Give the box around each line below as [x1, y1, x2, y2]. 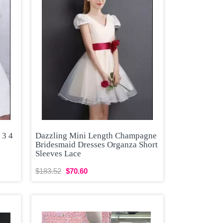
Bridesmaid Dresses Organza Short [35, 139, 158, 149]
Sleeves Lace [35, 148, 82, 158]
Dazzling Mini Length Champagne [35, 130, 157, 140]
